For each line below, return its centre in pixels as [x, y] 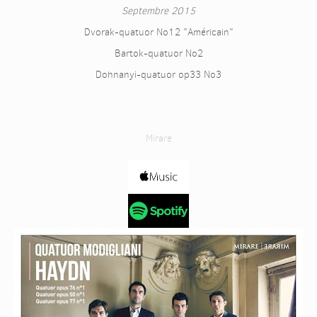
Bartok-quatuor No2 [158, 53]
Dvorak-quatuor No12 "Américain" [158, 32]
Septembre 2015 [158, 11]
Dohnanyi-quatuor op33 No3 [158, 74]
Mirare [158, 138]
